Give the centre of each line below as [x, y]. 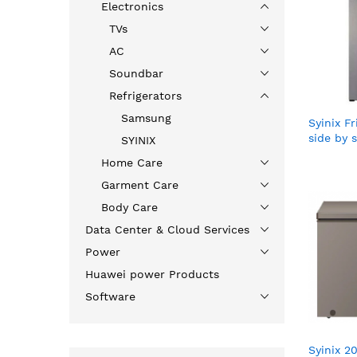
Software [110, 296]
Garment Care [140, 184]
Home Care [132, 162]
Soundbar [136, 73]
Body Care [129, 207]
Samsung [146, 118]
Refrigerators [145, 95]
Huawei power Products [152, 274]
